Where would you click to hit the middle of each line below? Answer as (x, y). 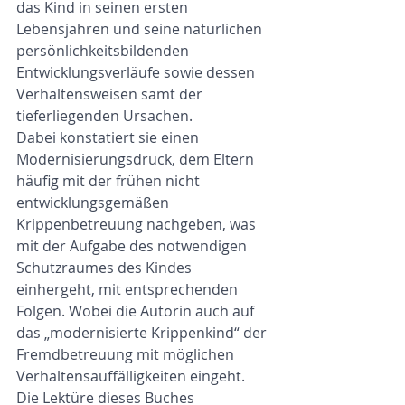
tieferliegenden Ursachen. (104, 116)
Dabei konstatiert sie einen (109, 137)
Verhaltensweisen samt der (111, 94)
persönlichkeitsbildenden (104, 51)
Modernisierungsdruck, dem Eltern (137, 159)
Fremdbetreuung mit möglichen (127, 354)
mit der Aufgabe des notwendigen (133, 246)
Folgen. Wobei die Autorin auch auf (137, 311)
